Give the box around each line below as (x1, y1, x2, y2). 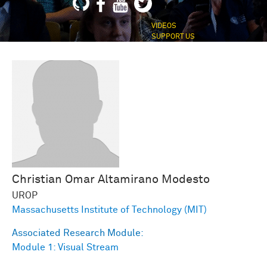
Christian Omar (12, 173, 95, 186)
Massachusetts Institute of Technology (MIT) (12, 205, 207, 215)
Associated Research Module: (12, 228, 146, 238)
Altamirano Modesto (98, 173, 210, 186)
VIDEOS (151, 23, 176, 30)
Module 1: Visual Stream (12, 243, 119, 253)
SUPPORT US (151, 33, 195, 41)
